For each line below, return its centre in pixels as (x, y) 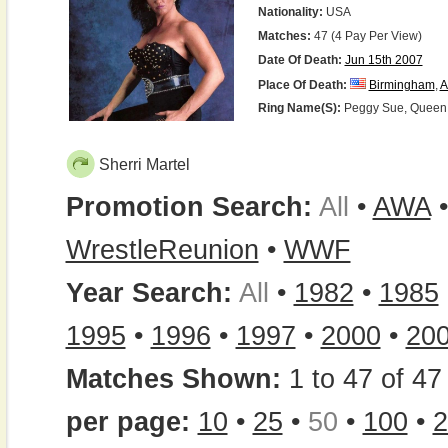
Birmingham (401, 85)
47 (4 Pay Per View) (366, 36)
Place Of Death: (302, 85)
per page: (127, 422)
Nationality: (290, 12)
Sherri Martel (144, 164)
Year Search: (148, 293)
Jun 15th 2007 (383, 60)
